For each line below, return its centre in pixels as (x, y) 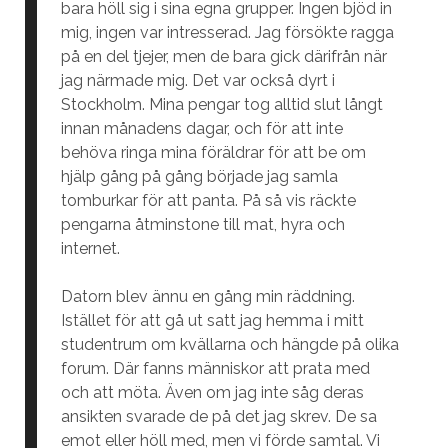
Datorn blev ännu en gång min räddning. (207, 296)
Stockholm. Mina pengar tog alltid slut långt (221, 104)
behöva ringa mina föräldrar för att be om (213, 152)
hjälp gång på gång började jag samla (199, 176)
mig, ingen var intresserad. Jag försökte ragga (227, 32)
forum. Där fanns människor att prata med (215, 368)
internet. (90, 248)
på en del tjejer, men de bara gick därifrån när (223, 56)
